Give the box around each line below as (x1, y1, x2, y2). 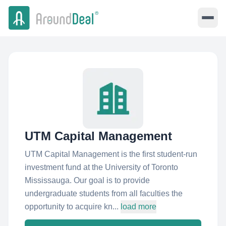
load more (121, 202, 156, 211)
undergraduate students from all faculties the (25, 189, 183, 198)
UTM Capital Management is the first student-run (25, 150, 197, 158)
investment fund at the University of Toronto (25, 163, 178, 172)
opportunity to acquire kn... (25, 202, 119, 211)
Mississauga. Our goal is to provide (25, 176, 150, 185)
